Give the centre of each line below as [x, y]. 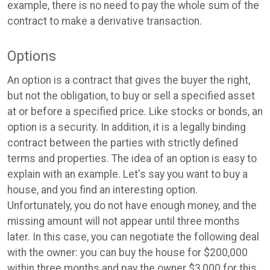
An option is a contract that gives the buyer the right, [129, 80]
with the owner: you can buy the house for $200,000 [127, 252]
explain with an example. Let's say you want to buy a [127, 174]
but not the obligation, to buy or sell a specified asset [131, 96]
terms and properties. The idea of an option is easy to [132, 158]
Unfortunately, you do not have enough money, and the [132, 205]
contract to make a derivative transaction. [105, 21]
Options [32, 56]
